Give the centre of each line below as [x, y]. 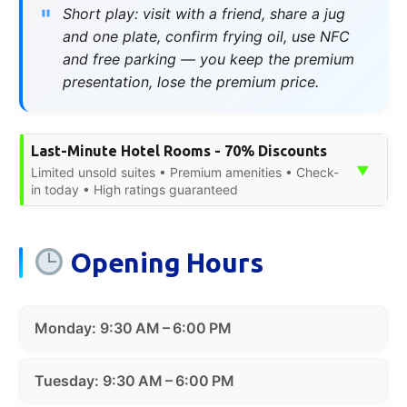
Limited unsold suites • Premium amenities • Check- [185, 172]
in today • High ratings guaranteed [134, 189]
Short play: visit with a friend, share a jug [204, 13]
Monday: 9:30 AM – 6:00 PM [133, 328]
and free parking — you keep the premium [208, 59]
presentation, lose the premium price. [191, 81]
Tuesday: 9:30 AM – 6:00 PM [134, 380]
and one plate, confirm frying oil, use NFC [206, 36]
